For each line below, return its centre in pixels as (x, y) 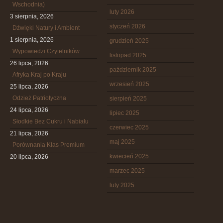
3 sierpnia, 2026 (32, 16)
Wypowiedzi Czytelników (46, 51)
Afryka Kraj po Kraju (39, 75)
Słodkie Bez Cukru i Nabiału (51, 121)
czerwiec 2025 (129, 127)
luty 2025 (122, 185)
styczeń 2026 (127, 26)
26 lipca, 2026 (29, 63)
